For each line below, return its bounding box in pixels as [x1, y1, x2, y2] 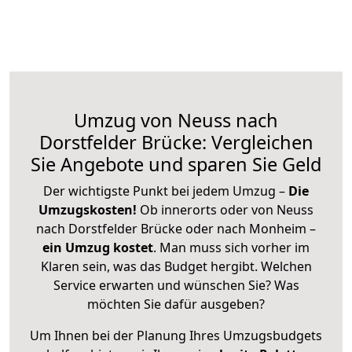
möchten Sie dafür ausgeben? [87, 295, 265, 313]
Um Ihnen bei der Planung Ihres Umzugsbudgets [30, 326, 322, 344]
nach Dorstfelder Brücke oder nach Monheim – [36, 219, 316, 237]
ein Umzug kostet [42, 238, 153, 256]
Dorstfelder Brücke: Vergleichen [38, 129, 313, 155]
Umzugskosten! [38, 200, 137, 218]
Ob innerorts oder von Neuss [140, 200, 313, 218]
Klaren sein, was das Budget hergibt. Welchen [40, 257, 312, 275]
